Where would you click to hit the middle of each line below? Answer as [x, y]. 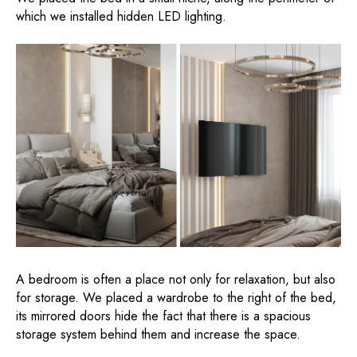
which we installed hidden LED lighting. [121, 17]
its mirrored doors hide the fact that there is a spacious [163, 316]
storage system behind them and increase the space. [158, 335]
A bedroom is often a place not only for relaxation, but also [176, 280]
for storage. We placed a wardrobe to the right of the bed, [176, 298]
